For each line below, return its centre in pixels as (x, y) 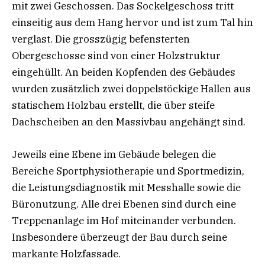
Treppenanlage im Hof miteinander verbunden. (124, 220)
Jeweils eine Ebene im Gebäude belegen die (114, 154)
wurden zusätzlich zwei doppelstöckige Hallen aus (131, 89)
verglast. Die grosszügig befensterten (101, 39)
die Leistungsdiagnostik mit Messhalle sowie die (126, 187)
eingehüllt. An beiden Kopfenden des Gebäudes (124, 72)
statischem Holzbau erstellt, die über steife (113, 106)
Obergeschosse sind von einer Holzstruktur (116, 56)
